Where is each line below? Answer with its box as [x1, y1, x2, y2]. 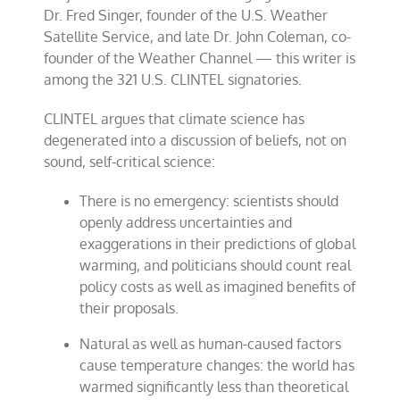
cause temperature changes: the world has [79, 356, 355, 374]
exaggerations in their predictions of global [79, 235, 356, 253]
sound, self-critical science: [44, 153, 216, 171]
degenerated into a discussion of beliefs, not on [44, 131, 347, 149]
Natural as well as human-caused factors [79, 335, 342, 353]
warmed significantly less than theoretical [79, 378, 349, 396]
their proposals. [79, 299, 179, 317]
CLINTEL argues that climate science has [44, 110, 305, 128]
